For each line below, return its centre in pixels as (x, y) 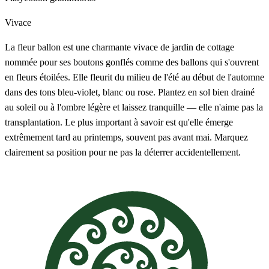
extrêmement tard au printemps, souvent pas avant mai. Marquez (126, 137)
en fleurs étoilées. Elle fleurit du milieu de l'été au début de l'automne (134, 77)
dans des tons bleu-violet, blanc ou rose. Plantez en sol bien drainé (130, 92)
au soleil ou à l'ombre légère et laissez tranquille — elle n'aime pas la (134, 107)
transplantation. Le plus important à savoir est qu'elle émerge (119, 122)
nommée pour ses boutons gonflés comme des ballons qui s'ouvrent (132, 62)
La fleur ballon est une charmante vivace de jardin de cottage (119, 47)
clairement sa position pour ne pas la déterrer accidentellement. (123, 152)
